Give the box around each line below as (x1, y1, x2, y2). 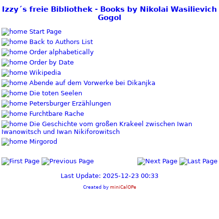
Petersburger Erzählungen (27, 99, 111, 107)
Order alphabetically (27, 48, 94, 56)
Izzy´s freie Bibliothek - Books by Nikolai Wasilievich (2, 5, 217, 13)
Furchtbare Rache (27, 109, 84, 117)
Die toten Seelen (27, 89, 82, 97)
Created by (83, 184, 110, 190)
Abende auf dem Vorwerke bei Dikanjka (27, 79, 155, 87)
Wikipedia (27, 68, 61, 76)
